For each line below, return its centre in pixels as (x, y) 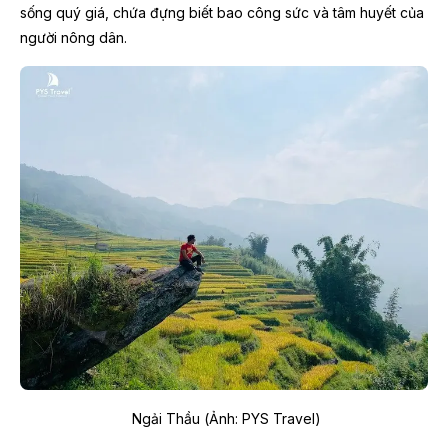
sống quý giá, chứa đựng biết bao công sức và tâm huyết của (222, 12)
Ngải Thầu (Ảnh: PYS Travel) (226, 419)
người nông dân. (75, 37)
